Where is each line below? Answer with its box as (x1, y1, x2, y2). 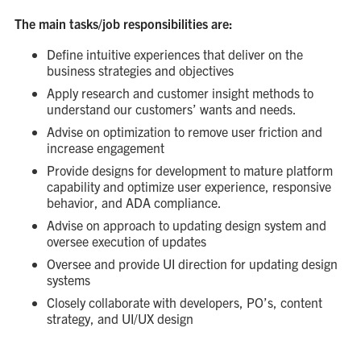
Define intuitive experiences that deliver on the (46, 46, 303, 62)
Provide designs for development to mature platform (46, 162, 333, 178)
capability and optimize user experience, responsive (46, 178, 331, 194)
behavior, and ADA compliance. (46, 194, 224, 210)
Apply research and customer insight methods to (46, 85, 313, 101)
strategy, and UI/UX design (46, 310, 197, 326)
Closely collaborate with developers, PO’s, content (46, 294, 322, 310)
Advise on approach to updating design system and (46, 217, 326, 233)
